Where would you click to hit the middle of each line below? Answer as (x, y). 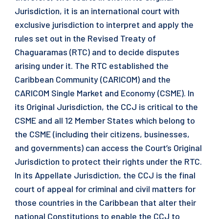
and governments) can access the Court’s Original (108, 148)
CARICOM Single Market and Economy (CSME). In (104, 93)
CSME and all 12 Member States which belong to (105, 120)
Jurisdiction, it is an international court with (97, 11)
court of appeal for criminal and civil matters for (105, 189)
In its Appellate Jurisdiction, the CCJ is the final (105, 175)
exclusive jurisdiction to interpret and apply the (104, 24)
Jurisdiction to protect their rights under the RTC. (108, 161)
